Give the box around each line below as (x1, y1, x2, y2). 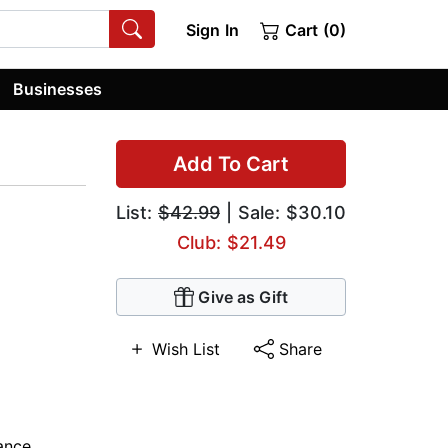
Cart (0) (280, 20, 346, 40)
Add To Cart (173, 152, 289, 177)
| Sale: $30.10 (220, 202, 346, 224)
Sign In (185, 20, 239, 40)
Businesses (13, 78, 103, 99)
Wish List (152, 339, 221, 360)
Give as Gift (198, 287, 288, 308)
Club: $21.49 (176, 232, 286, 254)
